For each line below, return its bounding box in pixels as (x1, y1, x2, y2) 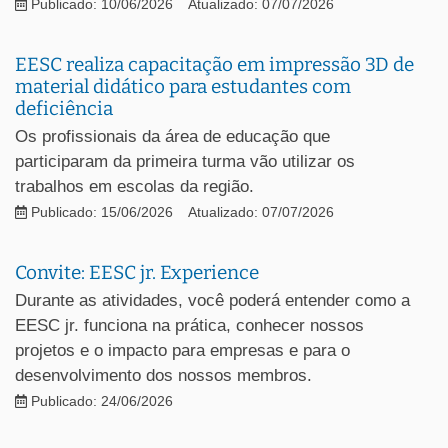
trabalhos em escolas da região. (15, 176, 254, 196)
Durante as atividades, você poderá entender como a (15, 290, 410, 310)
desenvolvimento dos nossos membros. (15, 365, 312, 385)
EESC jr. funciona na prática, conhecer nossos (15, 315, 364, 335)
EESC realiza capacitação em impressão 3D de (15, 52, 414, 76)
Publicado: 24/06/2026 (27, 393, 173, 409)
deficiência (15, 96, 113, 120)
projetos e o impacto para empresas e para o (15, 340, 350, 360)
